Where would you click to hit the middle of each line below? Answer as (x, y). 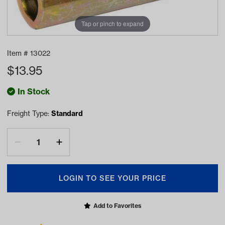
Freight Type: (29, 113)
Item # (19, 53)
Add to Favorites (117, 205)
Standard (67, 113)
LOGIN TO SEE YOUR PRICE (113, 178)
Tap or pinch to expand (113, 24)
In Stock (34, 91)
